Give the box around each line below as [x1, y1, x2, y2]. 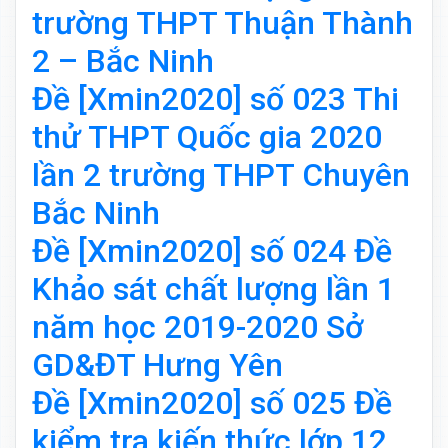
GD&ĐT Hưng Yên [32, 346, 283, 385]
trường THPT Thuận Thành [32, 4, 413, 43]
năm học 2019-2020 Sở [32, 308, 363, 347]
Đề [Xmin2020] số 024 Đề [32, 232, 392, 271]
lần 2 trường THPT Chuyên [32, 156, 410, 195]
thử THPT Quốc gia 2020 [32, 118, 382, 157]
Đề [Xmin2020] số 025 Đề [32, 384, 392, 423]
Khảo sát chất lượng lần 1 [32, 270, 395, 309]
